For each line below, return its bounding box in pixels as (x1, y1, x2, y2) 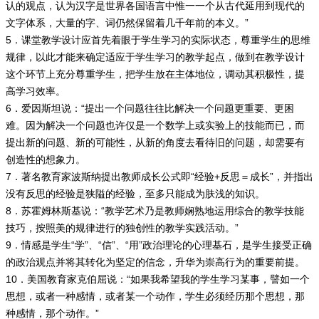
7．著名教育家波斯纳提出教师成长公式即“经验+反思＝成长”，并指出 (6, 171, 313, 182)
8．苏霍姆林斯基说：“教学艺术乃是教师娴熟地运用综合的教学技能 (6, 205, 304, 216)
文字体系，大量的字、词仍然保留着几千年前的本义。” (6, 17, 249, 28)
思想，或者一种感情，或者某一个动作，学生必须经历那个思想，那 (6, 291, 305, 302)
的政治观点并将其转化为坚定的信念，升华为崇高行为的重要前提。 (6, 256, 305, 268)
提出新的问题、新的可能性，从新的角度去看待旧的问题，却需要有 (6, 137, 305, 148)
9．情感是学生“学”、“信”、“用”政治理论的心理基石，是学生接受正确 (6, 239, 312, 251)
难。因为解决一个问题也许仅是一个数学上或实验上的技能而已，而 (6, 120, 305, 131)
